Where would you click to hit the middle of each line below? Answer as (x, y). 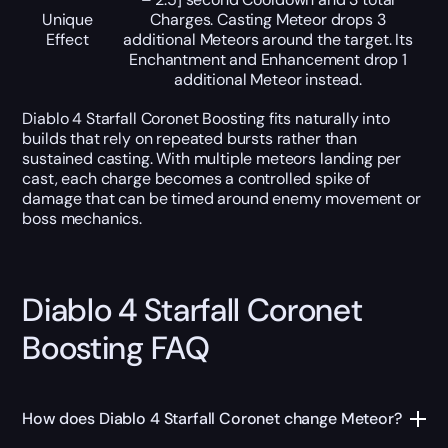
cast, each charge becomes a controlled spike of (196, 178)
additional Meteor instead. (268, 79)
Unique (67, 19)
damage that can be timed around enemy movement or (221, 198)
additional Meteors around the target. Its (268, 39)
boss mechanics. (82, 218)
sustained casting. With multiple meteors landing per (212, 158)
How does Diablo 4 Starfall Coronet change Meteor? (212, 419)
